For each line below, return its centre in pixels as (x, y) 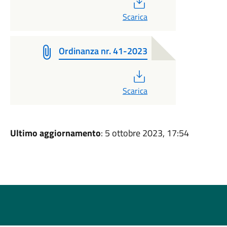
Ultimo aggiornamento (55, 133)
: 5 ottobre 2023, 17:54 (145, 133)
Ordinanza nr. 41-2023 (103, 51)
